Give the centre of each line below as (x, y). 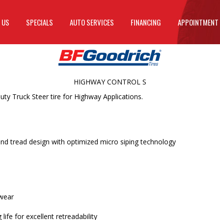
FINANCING (146, 22)
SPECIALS (40, 22)
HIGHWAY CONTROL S (110, 82)
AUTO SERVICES (92, 22)
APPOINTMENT (198, 22)
